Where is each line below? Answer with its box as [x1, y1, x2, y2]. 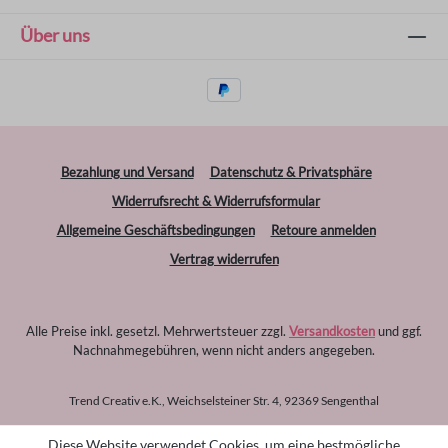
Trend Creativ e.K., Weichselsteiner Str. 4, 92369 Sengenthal [69, 393, 379, 407]
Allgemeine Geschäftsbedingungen [56, 221, 255, 238]
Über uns [20, 23, 90, 46]
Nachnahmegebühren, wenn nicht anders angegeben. [73, 341, 375, 358]
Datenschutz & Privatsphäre [209, 163, 372, 180]
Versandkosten [289, 322, 375, 339]
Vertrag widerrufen [169, 250, 279, 267]
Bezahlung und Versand [60, 163, 194, 180]
